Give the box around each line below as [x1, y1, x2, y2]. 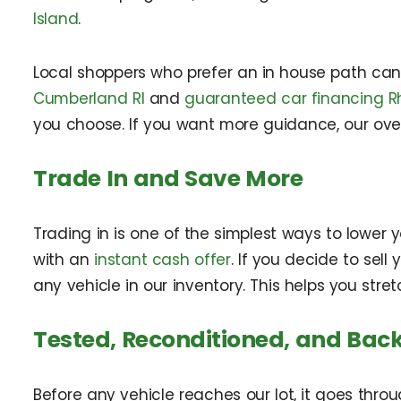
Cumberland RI [33, 88, 145, 110]
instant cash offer [94, 248, 231, 270]
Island [33, 8, 79, 30]
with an [33, 248, 95, 270]
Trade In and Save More [33, 163, 303, 195]
